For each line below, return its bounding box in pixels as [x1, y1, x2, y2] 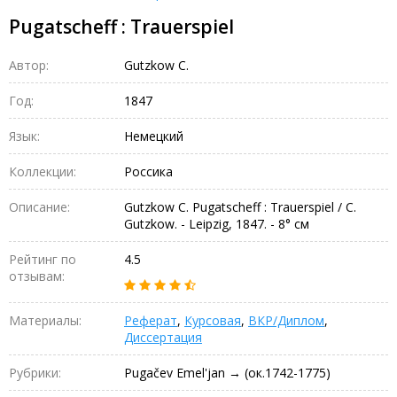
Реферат [124, 311, 177, 329]
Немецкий [124, 127, 183, 144]
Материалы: [9, 311, 82, 329]
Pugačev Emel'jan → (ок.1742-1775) [124, 363, 331, 381]
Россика [124, 162, 173, 180]
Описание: [9, 198, 70, 215]
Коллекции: [9, 162, 76, 180]
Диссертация [124, 328, 202, 346]
